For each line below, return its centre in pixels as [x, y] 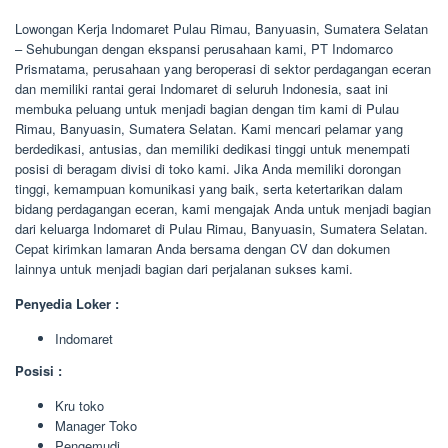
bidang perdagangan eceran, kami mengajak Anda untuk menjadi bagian [223, 208]
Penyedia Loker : [67, 303]
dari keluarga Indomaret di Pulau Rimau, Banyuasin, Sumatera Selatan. [221, 228]
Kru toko [79, 405]
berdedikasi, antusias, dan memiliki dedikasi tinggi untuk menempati [212, 148]
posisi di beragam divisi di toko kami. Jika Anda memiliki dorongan [208, 168]
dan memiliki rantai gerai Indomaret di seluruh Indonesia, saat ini [201, 88]
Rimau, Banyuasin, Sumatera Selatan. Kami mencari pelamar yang [209, 128]
